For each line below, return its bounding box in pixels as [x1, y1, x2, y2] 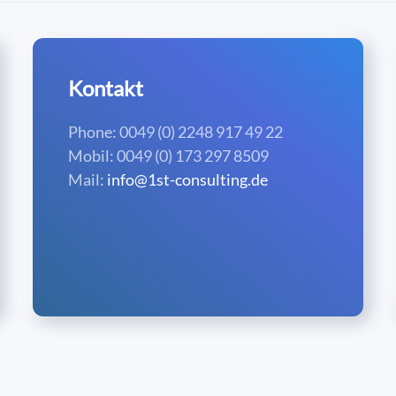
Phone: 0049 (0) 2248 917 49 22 [68, 122, 284, 141]
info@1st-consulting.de [107, 170, 269, 189]
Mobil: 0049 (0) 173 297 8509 [68, 146, 270, 165]
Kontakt [68, 75, 144, 101]
